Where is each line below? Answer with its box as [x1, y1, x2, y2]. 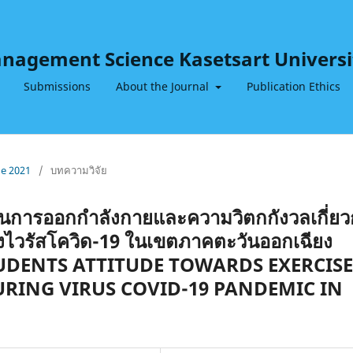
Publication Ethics [246, 78, 340, 94]
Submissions [24, 78, 91, 94]
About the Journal [116, 78, 212, 94]
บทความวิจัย [50, 162, 107, 177]
